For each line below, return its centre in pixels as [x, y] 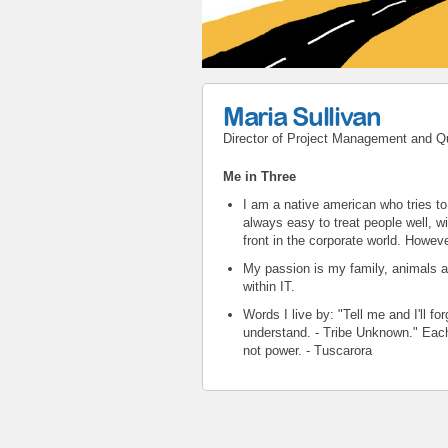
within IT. [269, 286]
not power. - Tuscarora [307, 350]
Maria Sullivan [302, 115]
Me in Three [261, 176]
